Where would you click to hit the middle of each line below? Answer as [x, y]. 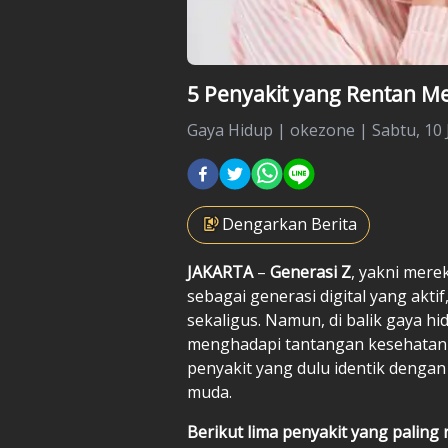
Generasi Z [310, 271]
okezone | [331, 129]
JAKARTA [220, 271]
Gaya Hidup [230, 129]
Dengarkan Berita [289, 223]
